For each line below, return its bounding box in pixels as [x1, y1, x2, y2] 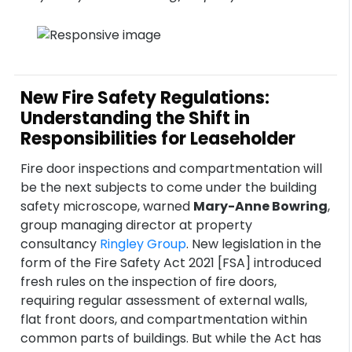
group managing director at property [20, 216, 253, 234]
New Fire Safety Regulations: [20, 86, 270, 110]
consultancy [20, 235, 101, 253]
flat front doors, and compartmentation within [20, 310, 308, 328]
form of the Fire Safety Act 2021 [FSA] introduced [20, 254, 322, 272]
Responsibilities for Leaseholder [20, 126, 296, 151]
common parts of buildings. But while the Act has [20, 329, 322, 347]
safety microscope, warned [20, 197, 194, 215]
